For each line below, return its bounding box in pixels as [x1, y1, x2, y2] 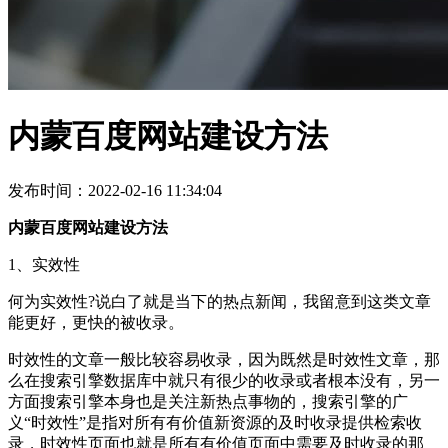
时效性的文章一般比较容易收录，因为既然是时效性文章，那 [8, 350, 440, 368]
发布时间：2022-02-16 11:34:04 [8, 181, 222, 199]
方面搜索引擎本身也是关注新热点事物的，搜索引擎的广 [8, 392, 408, 410]
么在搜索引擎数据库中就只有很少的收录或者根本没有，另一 [8, 371, 440, 389]
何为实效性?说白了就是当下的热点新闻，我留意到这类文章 [8, 292, 431, 310]
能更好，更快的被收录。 [8, 313, 184, 331]
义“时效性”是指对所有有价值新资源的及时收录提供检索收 [8, 413, 422, 431]
